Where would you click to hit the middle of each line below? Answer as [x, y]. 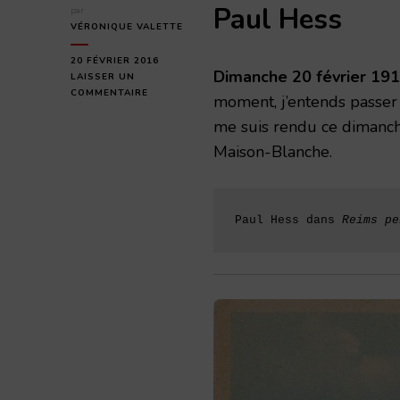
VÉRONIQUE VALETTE [127, 27]
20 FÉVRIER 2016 [115, 61]
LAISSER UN [103, 77]
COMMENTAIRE [109, 93]
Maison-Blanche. [273, 151]
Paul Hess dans [288, 220]
